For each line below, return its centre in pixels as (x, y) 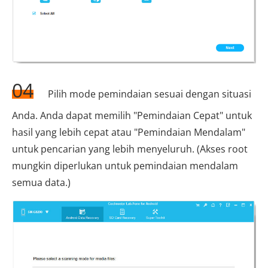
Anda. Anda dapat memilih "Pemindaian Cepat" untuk (132, 116)
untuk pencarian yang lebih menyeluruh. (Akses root (130, 149)
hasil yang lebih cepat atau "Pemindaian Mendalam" (129, 133)
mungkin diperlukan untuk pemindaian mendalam (125, 166)
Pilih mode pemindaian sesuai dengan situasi (148, 94)
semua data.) (41, 183)
